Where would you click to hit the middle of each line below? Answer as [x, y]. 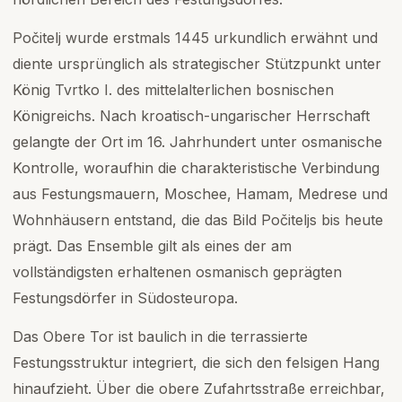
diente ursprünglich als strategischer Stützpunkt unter [197, 64]
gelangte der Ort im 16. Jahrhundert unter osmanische [197, 142]
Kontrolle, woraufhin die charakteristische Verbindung [196, 168]
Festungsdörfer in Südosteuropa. [125, 298]
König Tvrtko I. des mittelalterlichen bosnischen [173, 90]
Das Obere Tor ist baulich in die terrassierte [160, 336]
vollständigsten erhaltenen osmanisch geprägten [177, 272]
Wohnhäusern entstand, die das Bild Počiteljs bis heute [198, 220]
